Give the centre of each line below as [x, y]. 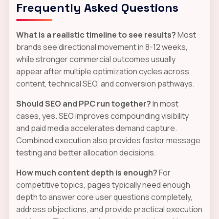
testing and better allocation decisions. [86, 152]
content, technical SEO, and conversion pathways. [105, 83]
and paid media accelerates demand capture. [96, 128]
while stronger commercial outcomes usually [96, 59]
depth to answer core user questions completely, [104, 197]
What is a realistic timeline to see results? [96, 34]
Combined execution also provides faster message [108, 140]
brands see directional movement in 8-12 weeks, [102, 47]
